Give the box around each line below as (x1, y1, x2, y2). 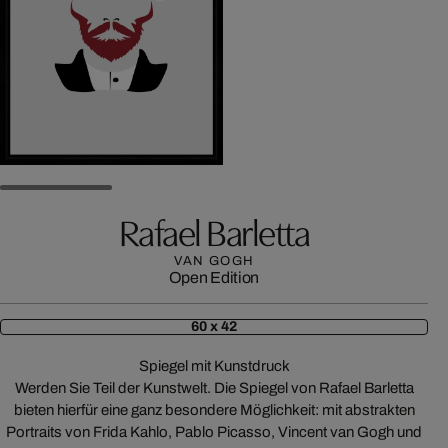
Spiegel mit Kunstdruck (138, 358, 290, 374)
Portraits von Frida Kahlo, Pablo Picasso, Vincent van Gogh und (6, 424, 422, 440)
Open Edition (168, 269, 260, 286)
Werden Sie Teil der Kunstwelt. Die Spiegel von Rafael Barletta (14, 380, 414, 396)
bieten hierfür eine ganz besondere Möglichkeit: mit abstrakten (13, 402, 415, 418)
